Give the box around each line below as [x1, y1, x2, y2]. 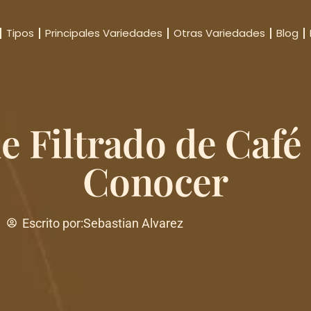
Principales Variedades [44, 26, 162, 40]
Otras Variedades [173, 26, 265, 40]
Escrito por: [22, 215, 84, 230]
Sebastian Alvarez [83, 215, 184, 230]
